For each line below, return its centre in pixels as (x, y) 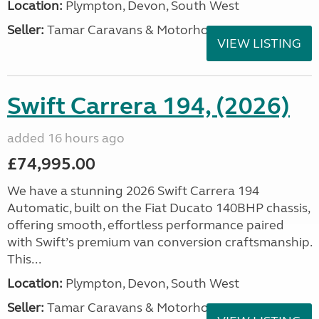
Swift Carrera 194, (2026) (148, 106)
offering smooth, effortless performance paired (146, 225)
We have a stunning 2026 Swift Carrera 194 (133, 191)
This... (24, 259)
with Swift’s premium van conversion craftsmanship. (159, 242)
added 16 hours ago (66, 138)
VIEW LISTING (259, 43)
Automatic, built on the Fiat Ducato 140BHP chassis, (158, 208)
